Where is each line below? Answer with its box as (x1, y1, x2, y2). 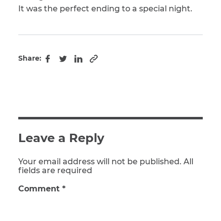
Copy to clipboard (90, 58, 168, 68)
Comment (18, 184, 62, 194)
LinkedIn (74, 60, 113, 70)
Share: (18, 54, 41, 63)
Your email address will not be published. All (18, 157, 193, 167)
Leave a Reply (18, 131, 104, 146)
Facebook (44, 60, 87, 70)
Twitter (59, 60, 90, 70)
